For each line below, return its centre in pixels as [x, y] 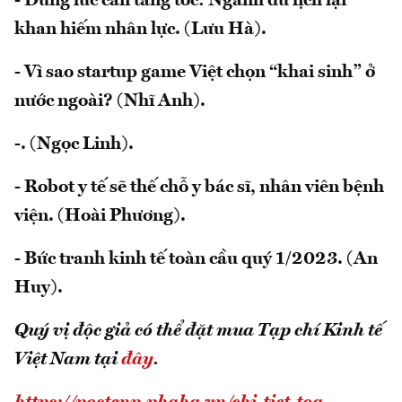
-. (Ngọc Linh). [74, 144]
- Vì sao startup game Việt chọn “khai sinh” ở [195, 72]
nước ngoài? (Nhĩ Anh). [110, 101]
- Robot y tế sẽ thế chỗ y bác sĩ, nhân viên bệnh [199, 187]
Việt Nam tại [68, 359]
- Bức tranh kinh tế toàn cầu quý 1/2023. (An [196, 259]
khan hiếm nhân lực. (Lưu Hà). [140, 29]
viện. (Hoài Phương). [100, 216]
